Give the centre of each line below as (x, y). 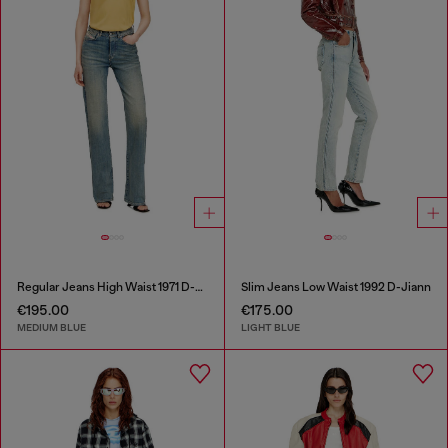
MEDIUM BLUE (51, 327)
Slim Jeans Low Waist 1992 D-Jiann (335, 286)
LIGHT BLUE (270, 327)
